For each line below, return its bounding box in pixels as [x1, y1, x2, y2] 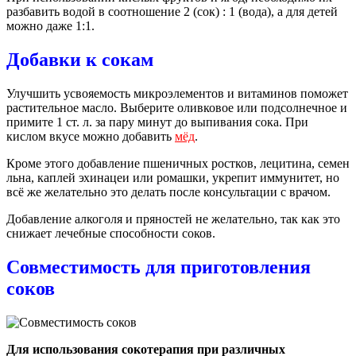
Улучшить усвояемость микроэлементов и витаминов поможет [6, 86, 348, 100]
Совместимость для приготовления [6, 256, 311, 277]
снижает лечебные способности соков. [6, 226, 215, 240]
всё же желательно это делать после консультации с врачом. [6, 184, 331, 199]
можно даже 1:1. [6, 19, 95, 33]
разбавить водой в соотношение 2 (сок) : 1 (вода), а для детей [6, 5, 338, 19]
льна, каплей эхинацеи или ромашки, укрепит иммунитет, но [6, 170, 339, 184]
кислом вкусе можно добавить [6, 129, 175, 143]
